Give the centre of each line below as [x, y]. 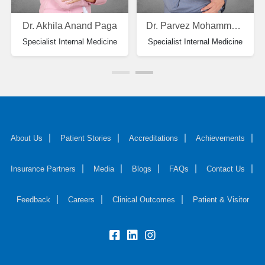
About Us [27, 138]
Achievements [220, 138]
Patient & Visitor [221, 200]
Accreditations [153, 138]
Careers [81, 200]
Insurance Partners [43, 169]
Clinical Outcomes [143, 200]
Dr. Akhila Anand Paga [70, 26]
